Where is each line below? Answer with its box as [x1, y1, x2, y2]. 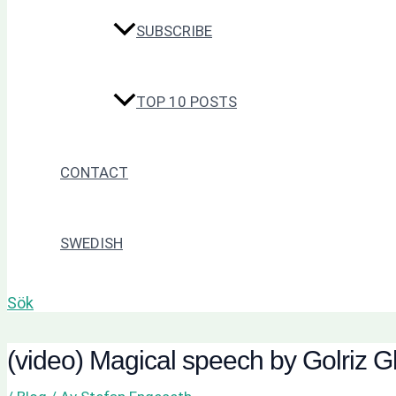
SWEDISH [60, 234, 123, 253]
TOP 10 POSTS [136, 93, 237, 111]
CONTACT [60, 164, 128, 182]
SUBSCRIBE [136, 22, 212, 41]
